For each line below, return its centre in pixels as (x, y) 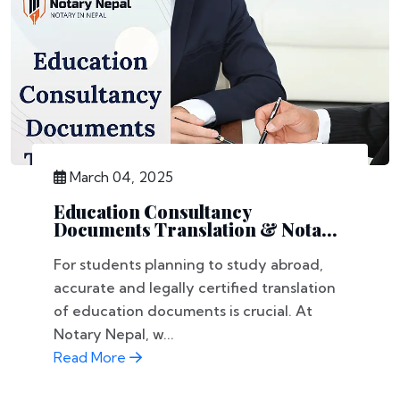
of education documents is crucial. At (183, 311)
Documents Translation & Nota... (196, 229)
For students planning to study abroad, (188, 264)
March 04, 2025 (120, 177)
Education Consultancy (152, 211)
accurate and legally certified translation (195, 287)
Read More (92, 357)
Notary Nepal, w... (114, 334)
